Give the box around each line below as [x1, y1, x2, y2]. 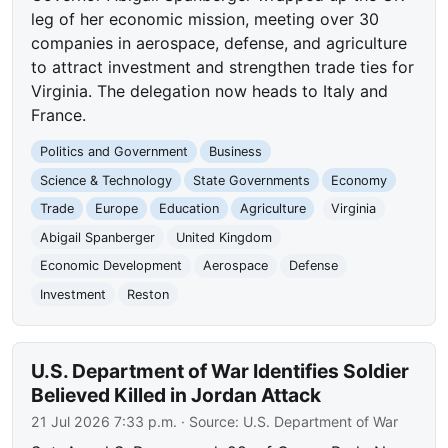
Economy [330, 172, 387, 188]
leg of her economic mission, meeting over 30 [31, 8, 380, 29]
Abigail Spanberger [40, 229, 156, 245]
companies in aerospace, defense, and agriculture [31, 32, 408, 53]
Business [208, 143, 262, 159]
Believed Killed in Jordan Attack [31, 382, 322, 407]
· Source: [177, 412, 244, 430]
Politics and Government [40, 143, 189, 159]
